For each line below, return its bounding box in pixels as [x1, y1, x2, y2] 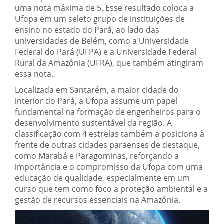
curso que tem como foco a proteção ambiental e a [15, 183, 208, 194]
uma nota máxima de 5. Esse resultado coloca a [15, 2, 194, 13]
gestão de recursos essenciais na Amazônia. [15, 194, 180, 205]
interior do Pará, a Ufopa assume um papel [15, 95, 177, 106]
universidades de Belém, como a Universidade [15, 35, 189, 46]
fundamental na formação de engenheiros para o [15, 106, 201, 117]
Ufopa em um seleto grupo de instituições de [15, 13, 185, 24]
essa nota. [15, 68, 53, 79]
